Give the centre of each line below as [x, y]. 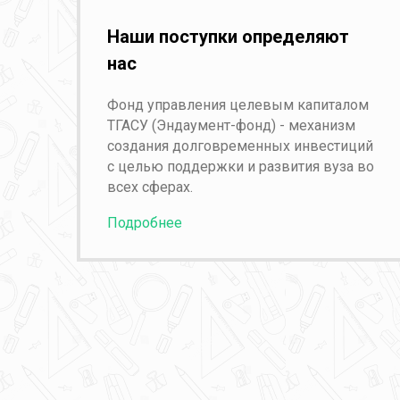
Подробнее [144, 223]
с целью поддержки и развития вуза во [240, 167]
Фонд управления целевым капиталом [237, 105]
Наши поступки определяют [228, 37]
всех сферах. [150, 187]
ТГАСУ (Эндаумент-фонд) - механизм [231, 126]
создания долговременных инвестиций [240, 146]
